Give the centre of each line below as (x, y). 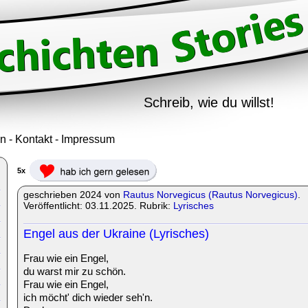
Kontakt (34, 139)
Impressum (88, 139)
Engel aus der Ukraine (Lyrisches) (116, 234)
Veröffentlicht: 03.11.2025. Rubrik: (98, 206)
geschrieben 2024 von (73, 195)
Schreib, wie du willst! (209, 102)
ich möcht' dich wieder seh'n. (88, 297)
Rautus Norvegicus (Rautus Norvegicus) (210, 195)
